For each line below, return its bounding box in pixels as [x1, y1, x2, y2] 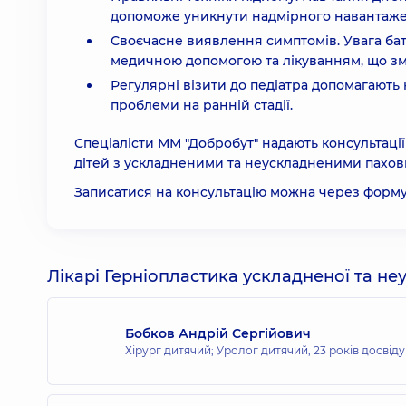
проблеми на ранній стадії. [111, 97, 293, 113]
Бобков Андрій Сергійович [125, 324, 311, 342]
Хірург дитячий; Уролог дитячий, [125, 343, 314, 357]
